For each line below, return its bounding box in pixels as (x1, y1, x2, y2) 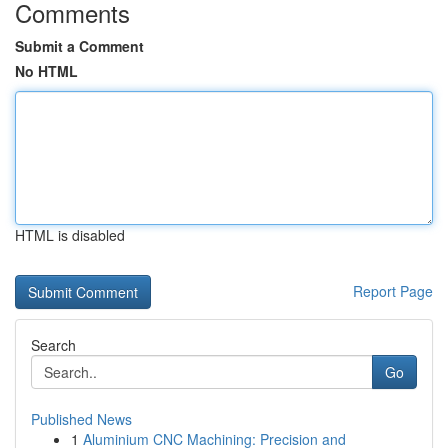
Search (31, 335, 76, 355)
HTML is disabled (15, 225, 125, 245)
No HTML (15, 61, 78, 81)
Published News (31, 409, 132, 429)
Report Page (353, 281, 433, 301)
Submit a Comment (15, 36, 144, 56)
